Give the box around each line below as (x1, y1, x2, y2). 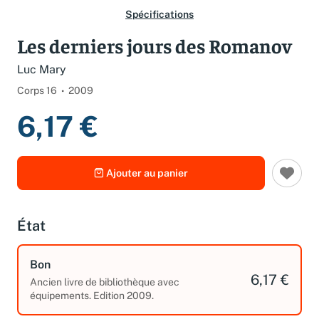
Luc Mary (17, 73, 66, 86)
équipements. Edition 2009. (30, 299, 154, 311)
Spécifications (125, 19, 194, 30)
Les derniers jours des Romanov (17, 43, 292, 68)
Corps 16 (17, 94, 57, 106)
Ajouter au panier (106, 177, 188, 189)
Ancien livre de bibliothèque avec (30, 286, 179, 298)
